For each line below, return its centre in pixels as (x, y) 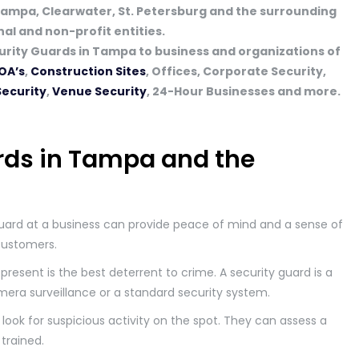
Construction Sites (88, 71)
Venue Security (99, 91)
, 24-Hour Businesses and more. (244, 91)
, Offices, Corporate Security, (236, 71)
